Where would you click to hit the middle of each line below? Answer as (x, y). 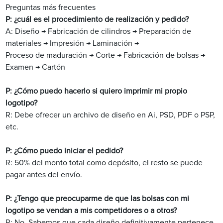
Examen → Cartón (36, 67)
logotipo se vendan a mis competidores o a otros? (91, 211)
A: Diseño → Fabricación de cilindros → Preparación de (99, 32)
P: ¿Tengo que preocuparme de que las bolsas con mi (98, 199)
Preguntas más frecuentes (51, 8)
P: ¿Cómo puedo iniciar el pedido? (64, 151)
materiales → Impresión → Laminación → (72, 44)
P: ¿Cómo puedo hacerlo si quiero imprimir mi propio (97, 91)
